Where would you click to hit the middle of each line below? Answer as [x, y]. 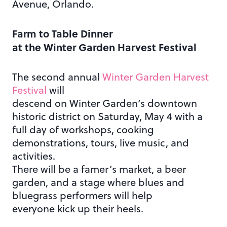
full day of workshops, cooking [83, 130]
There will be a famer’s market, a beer [99, 169]
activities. [34, 156]
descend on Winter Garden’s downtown [105, 103]
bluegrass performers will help [82, 196]
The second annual [57, 77]
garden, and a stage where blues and [98, 182]
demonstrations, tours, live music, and [101, 143]
